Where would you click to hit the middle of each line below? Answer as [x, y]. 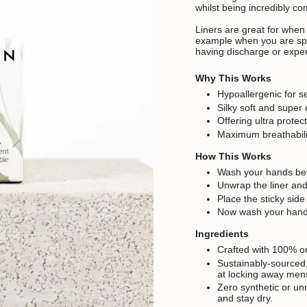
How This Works [233, 156]
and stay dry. [245, 298]
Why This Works [233, 78]
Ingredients [222, 234]
